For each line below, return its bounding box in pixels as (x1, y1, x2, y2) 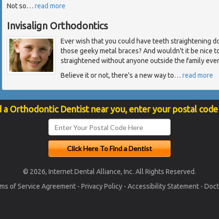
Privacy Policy (81, 182, 122, 191)
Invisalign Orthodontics (7, 20, 108, 32)
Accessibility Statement (127, 182, 199, 191)
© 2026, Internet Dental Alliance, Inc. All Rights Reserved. (23, 168, 196, 176)
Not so (7, 2, 26, 10)
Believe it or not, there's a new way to (61, 71, 174, 80)
